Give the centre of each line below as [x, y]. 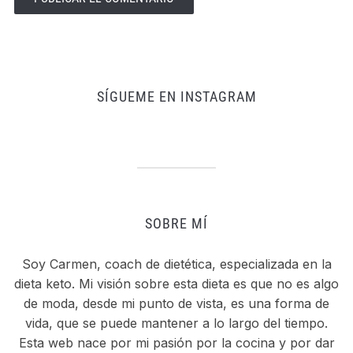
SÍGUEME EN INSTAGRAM [176, 96]
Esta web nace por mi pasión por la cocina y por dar [176, 342]
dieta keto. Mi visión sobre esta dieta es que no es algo [176, 283]
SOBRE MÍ [176, 223]
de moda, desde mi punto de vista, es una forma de [176, 303]
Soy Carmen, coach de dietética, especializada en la [176, 264]
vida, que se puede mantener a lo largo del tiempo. [176, 323]
